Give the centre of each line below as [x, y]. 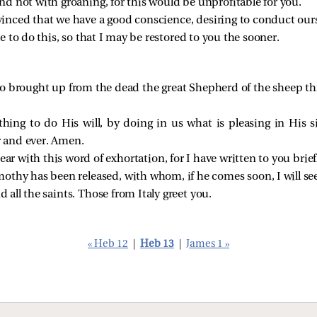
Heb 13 [157, 245]
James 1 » [208, 245]
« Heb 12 [108, 245]
